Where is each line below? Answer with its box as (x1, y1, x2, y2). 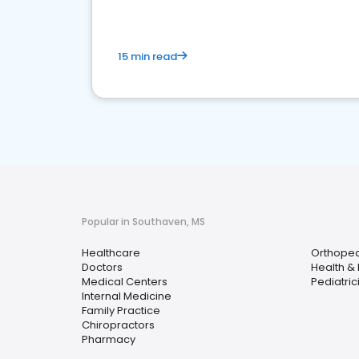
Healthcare (82, 245, 140, 260)
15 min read (118, 49, 177, 64)
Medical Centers (82, 274, 167, 289)
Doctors (82, 260, 123, 275)
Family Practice (82, 303, 160, 318)
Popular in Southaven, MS (82, 215, 205, 228)
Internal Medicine (82, 288, 171, 304)
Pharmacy (82, 332, 135, 347)
